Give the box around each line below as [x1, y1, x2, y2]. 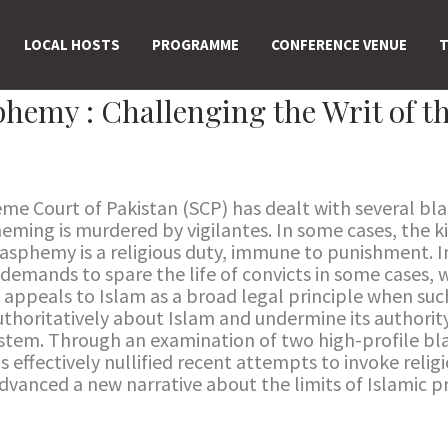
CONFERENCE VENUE [271, 34, 407, 54]
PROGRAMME [152, 34, 239, 54]
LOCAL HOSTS [24, 34, 120, 54]
